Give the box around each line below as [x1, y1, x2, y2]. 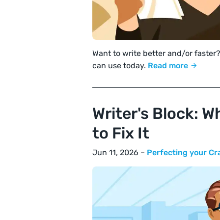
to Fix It [92, 123, 149, 142]
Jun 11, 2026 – [92, 147, 147, 157]
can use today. [92, 60, 148, 70]
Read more [148, 60, 190, 70]
